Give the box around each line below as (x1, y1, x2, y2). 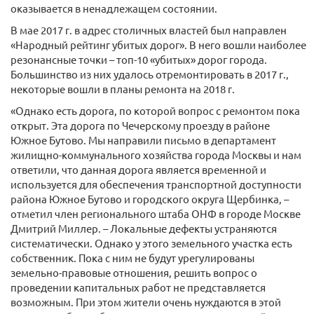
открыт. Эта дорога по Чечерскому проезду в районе (11, 118, 270, 132)
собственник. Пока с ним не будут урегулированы (11, 251, 254, 264)
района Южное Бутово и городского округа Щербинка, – (11, 192, 289, 205)
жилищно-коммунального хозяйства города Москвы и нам (11, 148, 301, 161)
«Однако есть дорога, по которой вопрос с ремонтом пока (11, 104, 300, 117)
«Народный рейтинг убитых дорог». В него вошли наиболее (11, 38, 306, 51)
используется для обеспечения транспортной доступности (11, 177, 301, 191)
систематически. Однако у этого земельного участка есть (11, 236, 292, 250)
